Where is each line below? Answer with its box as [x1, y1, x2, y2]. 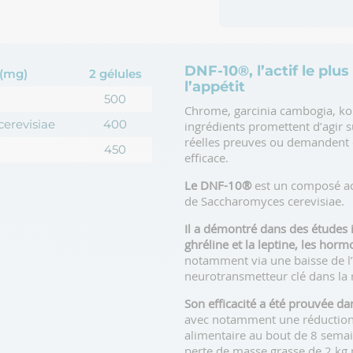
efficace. [184, 149, 229, 165]
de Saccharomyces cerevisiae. [184, 192, 348, 209]
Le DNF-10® [184, 176, 252, 193]
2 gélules [88, 65, 142, 81]
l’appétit [184, 77, 246, 95]
